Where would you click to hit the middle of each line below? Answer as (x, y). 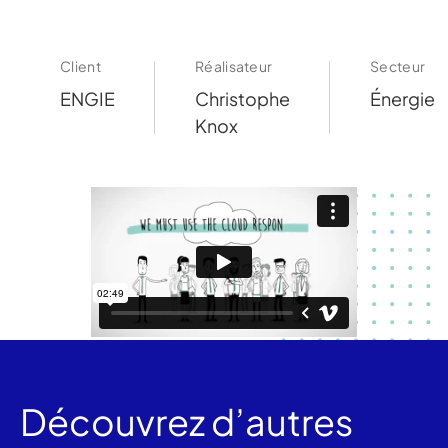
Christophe (242, 98)
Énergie (402, 98)
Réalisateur (234, 66)
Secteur (398, 66)
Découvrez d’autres (186, 421)
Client (80, 66)
